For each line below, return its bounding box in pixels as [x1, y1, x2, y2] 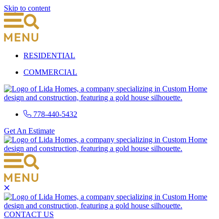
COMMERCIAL [23, 67, 77, 76]
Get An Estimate [4, 126, 55, 135]
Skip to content [4, 4, 50, 12]
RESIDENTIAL [23, 51, 75, 60]
